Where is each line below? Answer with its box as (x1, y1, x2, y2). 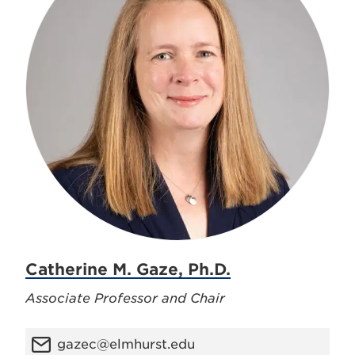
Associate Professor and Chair (25, 291, 225, 306)
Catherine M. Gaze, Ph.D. (25, 260, 231, 279)
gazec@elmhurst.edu (57, 337, 195, 352)
